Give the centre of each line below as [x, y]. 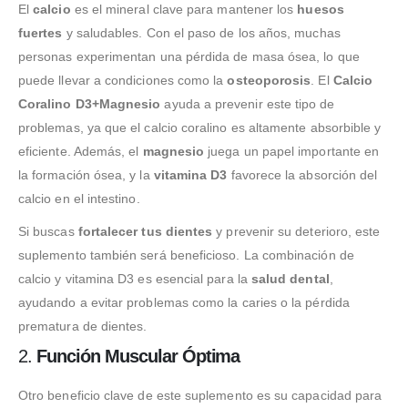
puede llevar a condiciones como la [123, 80]
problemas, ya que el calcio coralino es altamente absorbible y [200, 127]
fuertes [41, 33]
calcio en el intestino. [79, 199]
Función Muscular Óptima [138, 356]
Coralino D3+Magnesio [90, 104]
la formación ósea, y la [86, 175]
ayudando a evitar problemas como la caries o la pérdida [184, 302]
